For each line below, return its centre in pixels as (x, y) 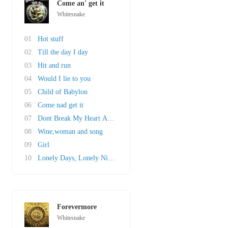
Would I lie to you (64, 79)
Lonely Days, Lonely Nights (79, 158)
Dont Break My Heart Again (79, 118)
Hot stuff (51, 39)
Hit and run (54, 65)
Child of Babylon (63, 92)
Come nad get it (61, 105)
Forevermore (77, 207)
